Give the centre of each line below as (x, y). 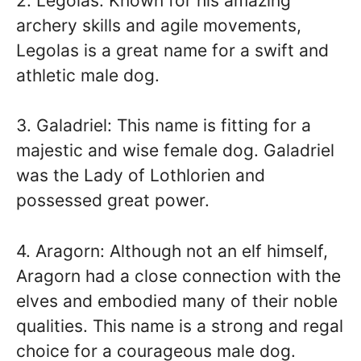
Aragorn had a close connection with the (178, 276)
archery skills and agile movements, (159, 25)
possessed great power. (113, 201)
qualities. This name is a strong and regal (180, 326)
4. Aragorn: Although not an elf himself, (172, 251)
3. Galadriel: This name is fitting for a (164, 126)
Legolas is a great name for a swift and (172, 50)
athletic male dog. (88, 75)
